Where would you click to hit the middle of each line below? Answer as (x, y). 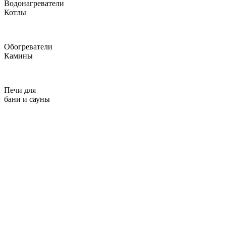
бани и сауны (27, 99)
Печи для (20, 90)
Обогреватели (28, 47)
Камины (18, 56)
